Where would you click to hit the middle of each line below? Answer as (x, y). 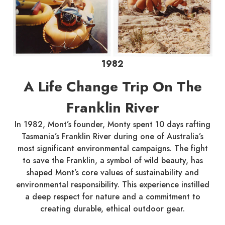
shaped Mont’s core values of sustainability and (113, 172)
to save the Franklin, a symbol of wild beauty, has (113, 160)
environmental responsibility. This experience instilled (113, 184)
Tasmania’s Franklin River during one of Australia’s (113, 136)
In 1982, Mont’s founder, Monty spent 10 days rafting (113, 124)
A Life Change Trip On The (113, 86)
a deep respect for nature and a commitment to (113, 196)
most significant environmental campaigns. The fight (113, 148)
